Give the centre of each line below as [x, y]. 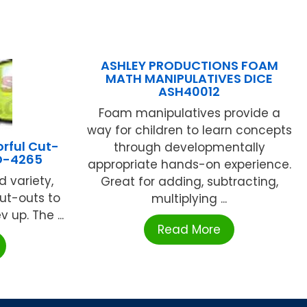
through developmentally [189, 147]
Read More [189, 229]
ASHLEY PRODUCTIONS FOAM [189, 65]
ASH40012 [189, 91]
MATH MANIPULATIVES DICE [189, 78]
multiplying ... [189, 198]
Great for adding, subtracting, [189, 181]
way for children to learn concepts [189, 130]
